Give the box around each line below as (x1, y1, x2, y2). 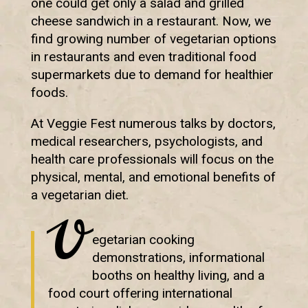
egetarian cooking (92, 232, 195, 248)
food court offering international (47, 285, 232, 302)
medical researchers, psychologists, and (30, 133, 263, 150)
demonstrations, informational (92, 250, 265, 266)
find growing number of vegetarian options (30, 31, 276, 47)
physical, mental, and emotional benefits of (30, 169, 276, 186)
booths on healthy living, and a (92, 267, 265, 284)
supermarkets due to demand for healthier (30, 67, 274, 83)
